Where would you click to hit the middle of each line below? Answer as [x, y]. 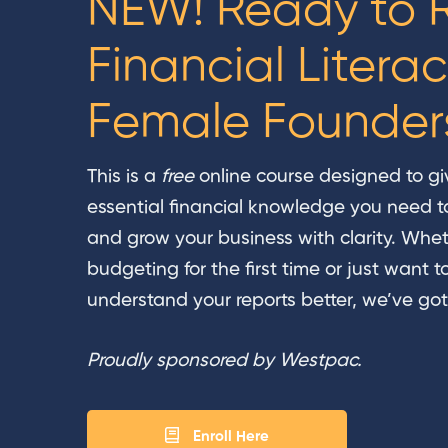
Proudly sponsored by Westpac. [224, 360]
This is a [124, 177]
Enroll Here [231, 436]
